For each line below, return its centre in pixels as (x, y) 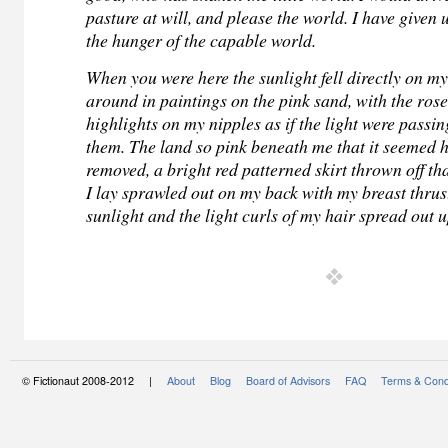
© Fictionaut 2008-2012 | (94, 380)
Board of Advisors (288, 380)
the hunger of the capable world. (201, 39)
